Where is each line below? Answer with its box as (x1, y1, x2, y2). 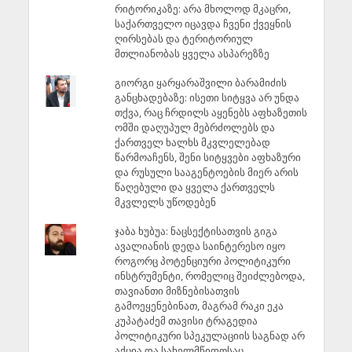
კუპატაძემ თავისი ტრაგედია (114, 313, 258, 328)
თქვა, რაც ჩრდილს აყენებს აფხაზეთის (114, 105, 307, 120)
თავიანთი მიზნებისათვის (114, 284, 240, 299)
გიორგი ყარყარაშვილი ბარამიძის (114, 75, 287, 90)
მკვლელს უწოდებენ (114, 195, 216, 210)
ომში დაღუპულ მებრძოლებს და (114, 120, 275, 135)
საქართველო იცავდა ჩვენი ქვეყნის (114, 16, 291, 31)
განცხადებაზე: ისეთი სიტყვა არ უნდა (114, 90, 299, 105)
